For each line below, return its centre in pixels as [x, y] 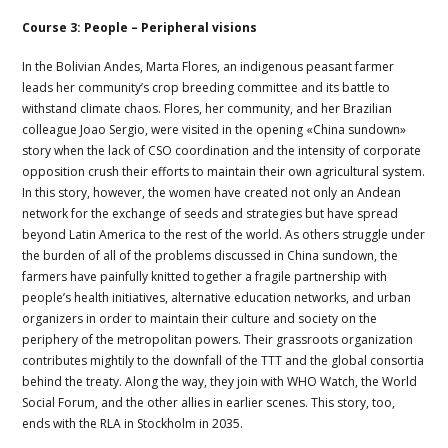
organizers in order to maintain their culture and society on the [200, 318]
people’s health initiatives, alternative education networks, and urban [217, 297]
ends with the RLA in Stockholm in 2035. [133, 423]
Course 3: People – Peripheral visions [140, 27]
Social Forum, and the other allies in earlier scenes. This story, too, [209, 402]
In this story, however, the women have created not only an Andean [212, 192]
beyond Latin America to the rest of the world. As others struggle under [224, 234]
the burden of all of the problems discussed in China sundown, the [210, 255]
